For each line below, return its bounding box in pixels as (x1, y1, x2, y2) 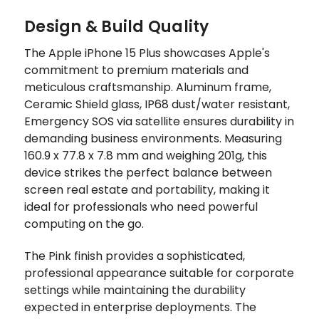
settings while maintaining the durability (24, 281, 246, 298)
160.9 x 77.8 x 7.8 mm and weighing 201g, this (24, 147, 267, 164)
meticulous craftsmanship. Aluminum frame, (24, 78, 271, 95)
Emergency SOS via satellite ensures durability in (24, 113, 294, 130)
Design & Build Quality (24, 15, 209, 38)
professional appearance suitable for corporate (24, 264, 294, 281)
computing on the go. (24, 215, 144, 232)
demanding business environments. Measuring (24, 130, 282, 147)
